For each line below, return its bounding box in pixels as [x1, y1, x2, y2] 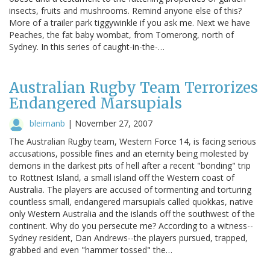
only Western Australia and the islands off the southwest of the [9, 207, 255, 219]
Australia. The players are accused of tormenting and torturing [9, 183, 251, 195]
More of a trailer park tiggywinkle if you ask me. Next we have [9, 16, 250, 28]
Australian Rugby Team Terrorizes [9, 78, 258, 97]
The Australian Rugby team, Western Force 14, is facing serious [9, 135, 256, 147]
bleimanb [30, 117, 65, 129]
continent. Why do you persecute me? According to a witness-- [9, 219, 253, 231]
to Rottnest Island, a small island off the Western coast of [9, 171, 234, 183]
